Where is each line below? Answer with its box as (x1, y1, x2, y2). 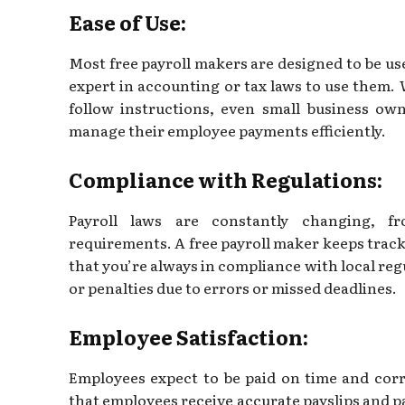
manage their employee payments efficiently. (69, 118, 386, 141)
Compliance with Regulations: (69, 164, 382, 194)
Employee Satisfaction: (69, 321, 308, 352)
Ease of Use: (69, 6, 186, 37)
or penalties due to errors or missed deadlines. (69, 276, 397, 298)
